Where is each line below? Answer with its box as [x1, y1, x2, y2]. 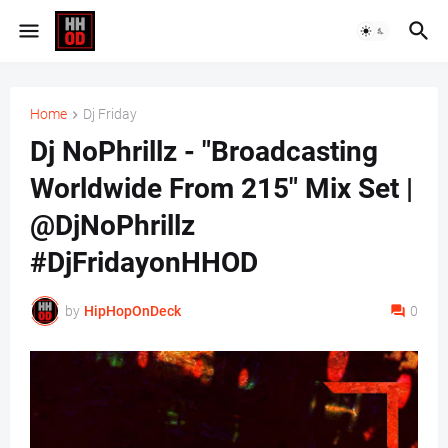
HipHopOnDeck [84, 302, 181, 319]
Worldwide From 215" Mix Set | [30, 172, 413, 206]
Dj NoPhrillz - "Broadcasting [30, 135, 378, 169]
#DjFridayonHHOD [30, 246, 258, 280]
